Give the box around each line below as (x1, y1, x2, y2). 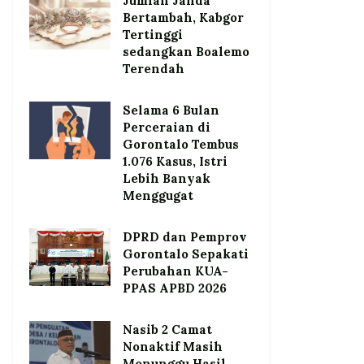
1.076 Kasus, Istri (123, 153, 227, 169)
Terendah (123, 60, 184, 76)
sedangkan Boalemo (123, 43, 249, 59)
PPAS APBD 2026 (123, 279, 227, 296)
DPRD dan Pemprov (123, 228, 247, 245)
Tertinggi (123, 26, 183, 42)
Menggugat (123, 187, 193, 203)
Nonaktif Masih (123, 338, 223, 354)
